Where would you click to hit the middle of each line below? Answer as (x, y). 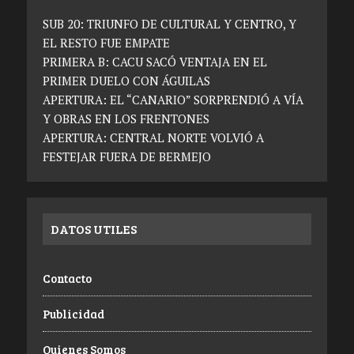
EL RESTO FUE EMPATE (106, 43)
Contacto (67, 278)
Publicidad (73, 314)
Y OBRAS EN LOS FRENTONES (126, 119)
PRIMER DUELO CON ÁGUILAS (126, 81)
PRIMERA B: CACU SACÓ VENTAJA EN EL (154, 62)
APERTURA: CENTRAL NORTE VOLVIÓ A (153, 137)
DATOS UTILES (93, 229)
